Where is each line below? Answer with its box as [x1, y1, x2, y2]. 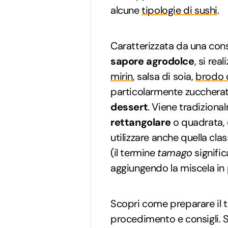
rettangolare [110, 115, 171, 129]
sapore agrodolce [110, 54, 194, 68]
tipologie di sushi [141, 3, 218, 17]
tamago [157, 146, 192, 159]
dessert [110, 100, 148, 113]
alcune [110, 3, 142, 17]
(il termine [110, 146, 158, 159]
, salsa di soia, [133, 69, 196, 83]
